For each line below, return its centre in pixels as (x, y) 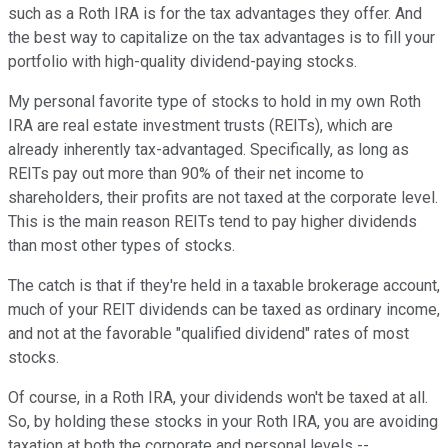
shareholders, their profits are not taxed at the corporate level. (223, 198)
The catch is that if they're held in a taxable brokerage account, (224, 286)
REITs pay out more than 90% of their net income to (186, 174)
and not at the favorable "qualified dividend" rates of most (208, 334)
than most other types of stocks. (121, 246)
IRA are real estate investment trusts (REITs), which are (200, 126)
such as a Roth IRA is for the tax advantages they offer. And (215, 14)
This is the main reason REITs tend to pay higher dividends (212, 222)
